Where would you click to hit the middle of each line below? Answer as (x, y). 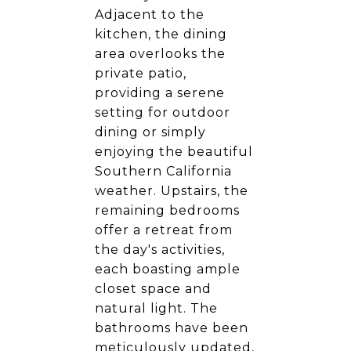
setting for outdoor (163, 112)
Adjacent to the (150, 14)
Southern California (163, 171)
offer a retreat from (164, 230)
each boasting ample (168, 269)
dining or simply (150, 132)
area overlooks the (160, 54)
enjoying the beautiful (174, 152)
